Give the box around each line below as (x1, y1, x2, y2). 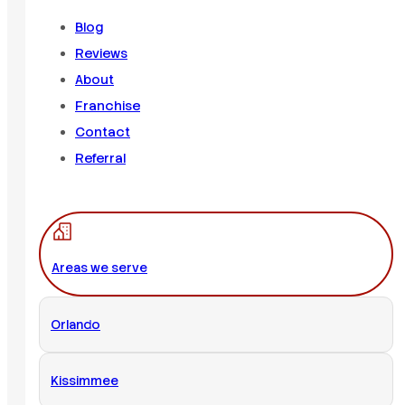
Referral (75, 149, 126, 166)
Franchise (75, 97, 140, 114)
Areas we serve (52, 259, 147, 277)
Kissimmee (51, 372, 118, 390)
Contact (75, 123, 130, 140)
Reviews (75, 44, 127, 61)
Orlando (51, 316, 100, 334)
